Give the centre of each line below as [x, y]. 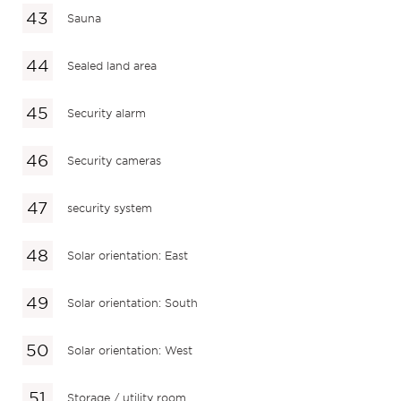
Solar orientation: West [130, 350]
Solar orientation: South [133, 303]
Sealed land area [112, 65]
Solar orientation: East [128, 255]
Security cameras [115, 160]
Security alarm [107, 113]
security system [110, 208]
